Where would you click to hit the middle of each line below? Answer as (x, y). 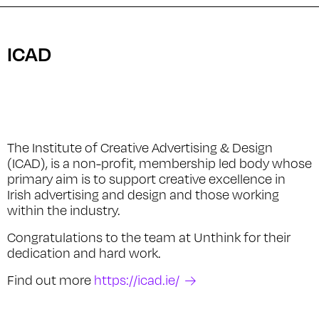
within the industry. (64, 210)
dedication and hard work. (84, 253)
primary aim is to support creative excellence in (146, 179)
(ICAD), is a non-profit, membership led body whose (159, 163)
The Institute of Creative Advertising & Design (140, 148)
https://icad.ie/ (137, 280)
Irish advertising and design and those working (143, 195)
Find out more (51, 280)
